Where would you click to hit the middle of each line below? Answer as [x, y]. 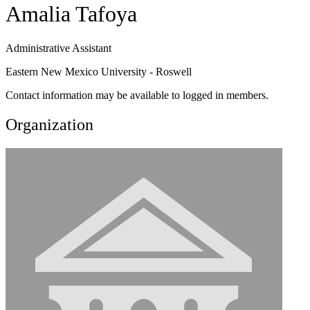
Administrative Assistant [58, 48]
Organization [49, 124]
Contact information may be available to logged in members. [137, 95]
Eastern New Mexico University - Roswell [99, 71]
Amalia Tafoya [71, 14]
